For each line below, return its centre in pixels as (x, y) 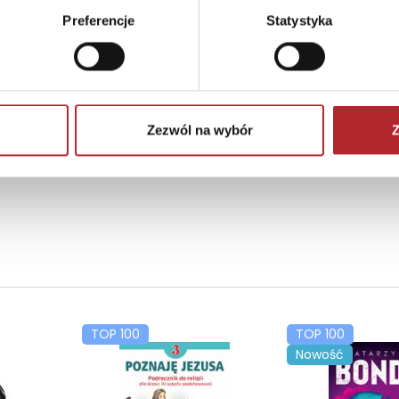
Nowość (320, 354)
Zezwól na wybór (199, 130)
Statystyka (299, 20)
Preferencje (99, 20)
